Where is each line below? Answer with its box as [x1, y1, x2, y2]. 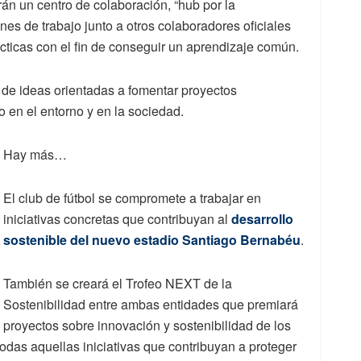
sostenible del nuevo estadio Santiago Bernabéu [3, 230, 301, 250]
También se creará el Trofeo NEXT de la [3, 274, 232, 293]
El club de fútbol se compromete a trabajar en [3, 189, 261, 208]
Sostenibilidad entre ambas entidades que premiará [3, 295, 298, 314]
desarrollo [231, 210, 293, 229]
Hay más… [3, 145, 67, 164]
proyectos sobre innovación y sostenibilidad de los [3, 316, 291, 335]
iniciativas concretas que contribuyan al [3, 210, 231, 229]
